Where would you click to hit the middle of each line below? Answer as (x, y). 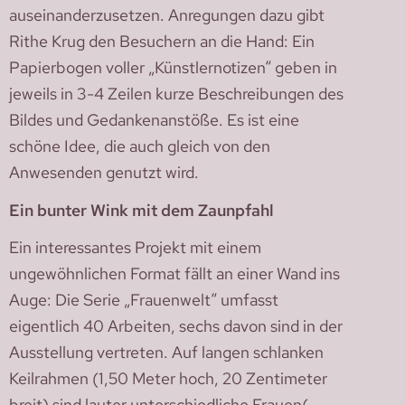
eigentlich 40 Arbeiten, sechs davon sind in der (176, 326)
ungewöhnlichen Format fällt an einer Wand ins (174, 274)
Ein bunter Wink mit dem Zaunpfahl (141, 210)
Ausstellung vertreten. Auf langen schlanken (166, 353)
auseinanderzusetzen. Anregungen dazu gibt (167, 15)
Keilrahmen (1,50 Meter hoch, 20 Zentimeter (168, 379)
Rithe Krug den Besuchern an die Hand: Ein (162, 42)
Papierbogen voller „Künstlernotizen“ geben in (173, 68)
